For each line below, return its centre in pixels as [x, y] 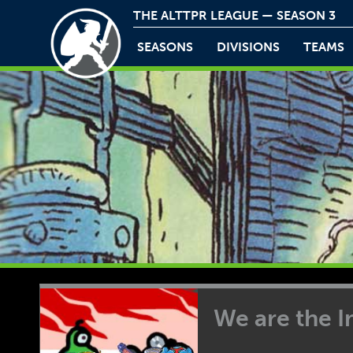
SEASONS [165, 47]
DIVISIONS [249, 47]
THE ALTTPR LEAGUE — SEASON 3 [235, 15]
